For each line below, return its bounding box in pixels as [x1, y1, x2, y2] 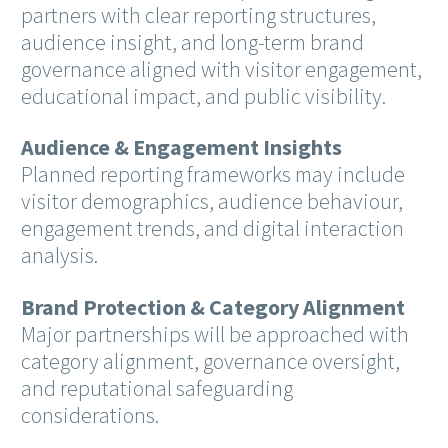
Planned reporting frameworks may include [21, 160, 405, 189]
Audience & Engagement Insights [21, 133, 342, 162]
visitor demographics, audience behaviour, [21, 187, 403, 216]
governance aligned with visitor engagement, [21, 55, 422, 84]
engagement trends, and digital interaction [21, 214, 404, 243]
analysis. [21, 241, 98, 270]
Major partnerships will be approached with [21, 319, 409, 348]
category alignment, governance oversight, [21, 346, 400, 375]
